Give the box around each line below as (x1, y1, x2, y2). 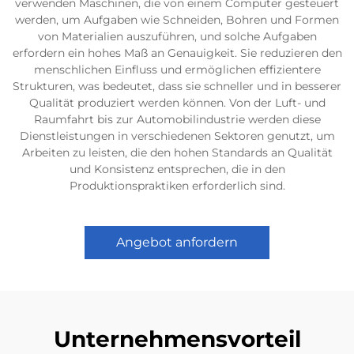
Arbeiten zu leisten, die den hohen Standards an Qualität (21, 145, 333, 160)
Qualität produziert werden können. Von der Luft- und (28, 96, 326, 111)
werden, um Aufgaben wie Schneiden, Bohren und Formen (15, 13, 339, 28)
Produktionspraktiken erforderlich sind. (69, 179, 285, 194)
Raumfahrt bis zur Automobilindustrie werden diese (33, 112, 321, 127)
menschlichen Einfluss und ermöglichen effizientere (33, 62, 321, 77)
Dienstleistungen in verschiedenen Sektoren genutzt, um (19, 129, 335, 144)
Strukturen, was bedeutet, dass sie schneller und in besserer (13, 79, 341, 94)
